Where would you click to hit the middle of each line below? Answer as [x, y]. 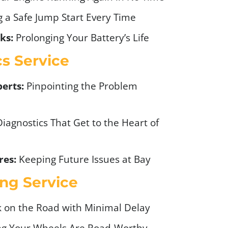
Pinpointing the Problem [81, 85]
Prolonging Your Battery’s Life [81, 37]
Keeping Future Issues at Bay [83, 159]
